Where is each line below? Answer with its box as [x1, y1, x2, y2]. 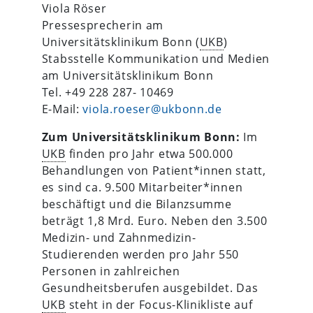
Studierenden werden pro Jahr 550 [41, 246, 240, 262]
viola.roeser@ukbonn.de [82, 101, 222, 117]
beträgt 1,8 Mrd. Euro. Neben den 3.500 [41, 212, 268, 228]
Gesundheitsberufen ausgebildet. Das [41, 279, 259, 296]
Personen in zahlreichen [41, 263, 180, 279]
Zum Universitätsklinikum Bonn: [41, 129, 240, 145]
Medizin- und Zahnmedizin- [41, 229, 196, 245]
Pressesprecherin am [41, 17, 164, 33]
